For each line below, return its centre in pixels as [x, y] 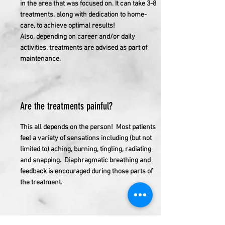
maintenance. [40, 59]
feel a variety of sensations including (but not [86, 138]
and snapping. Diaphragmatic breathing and [85, 160]
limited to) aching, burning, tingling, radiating [86, 149]
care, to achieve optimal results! [68, 26]
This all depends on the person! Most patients [88, 127]
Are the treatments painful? [66, 106]
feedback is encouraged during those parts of [86, 171]
